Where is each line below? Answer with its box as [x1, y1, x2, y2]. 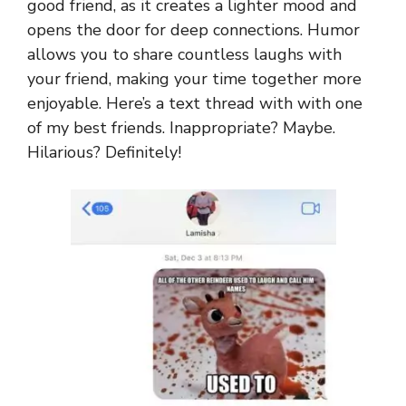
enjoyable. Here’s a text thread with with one [27, 92, 362, 115]
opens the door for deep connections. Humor [27, 19, 360, 42]
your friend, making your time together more [27, 68, 362, 91]
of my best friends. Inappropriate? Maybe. [27, 117, 335, 140]
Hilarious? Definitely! [27, 141, 181, 164]
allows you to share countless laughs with [27, 43, 342, 66]
